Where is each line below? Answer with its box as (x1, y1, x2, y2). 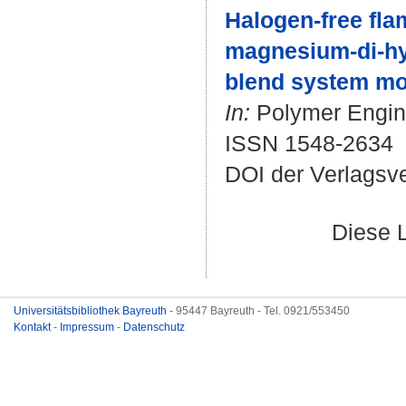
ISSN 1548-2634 (225, 130, 393, 156)
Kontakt (14, 321, 53, 333)
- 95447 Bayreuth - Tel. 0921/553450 (169, 304, 350, 317)
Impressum (60, 321, 117, 333)
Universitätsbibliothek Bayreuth (14, 304, 169, 317)
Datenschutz (123, 321, 185, 333)
